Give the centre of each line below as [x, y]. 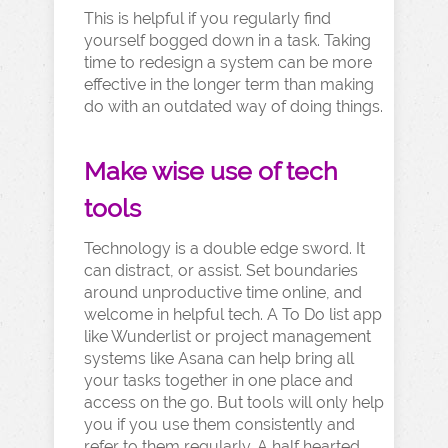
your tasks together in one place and [218, 380]
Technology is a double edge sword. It [224, 248]
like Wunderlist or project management [227, 336]
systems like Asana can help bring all [219, 358]
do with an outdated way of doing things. [233, 106]
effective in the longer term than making [229, 84]
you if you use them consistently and [219, 424]
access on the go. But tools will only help [234, 402]
